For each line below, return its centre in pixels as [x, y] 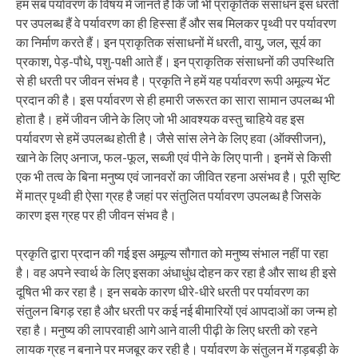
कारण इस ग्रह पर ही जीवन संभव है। [96, 215]
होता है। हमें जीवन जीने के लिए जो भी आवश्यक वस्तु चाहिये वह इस [160, 119]
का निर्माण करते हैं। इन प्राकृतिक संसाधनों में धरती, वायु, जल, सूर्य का [169, 42]
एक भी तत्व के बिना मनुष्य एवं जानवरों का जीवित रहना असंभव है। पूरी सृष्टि [178, 177]
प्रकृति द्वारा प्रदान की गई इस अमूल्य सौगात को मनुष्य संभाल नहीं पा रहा [172, 253]
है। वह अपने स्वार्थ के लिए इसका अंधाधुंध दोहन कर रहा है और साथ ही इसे [176, 272]
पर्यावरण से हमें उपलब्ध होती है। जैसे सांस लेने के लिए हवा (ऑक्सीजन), [171, 138]
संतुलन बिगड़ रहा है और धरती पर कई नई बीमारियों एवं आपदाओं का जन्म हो [177, 311]
